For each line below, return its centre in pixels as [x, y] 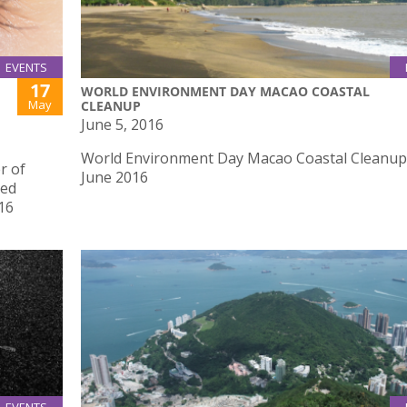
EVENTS [26, 67]
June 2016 [114, 177]
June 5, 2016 [122, 124]
